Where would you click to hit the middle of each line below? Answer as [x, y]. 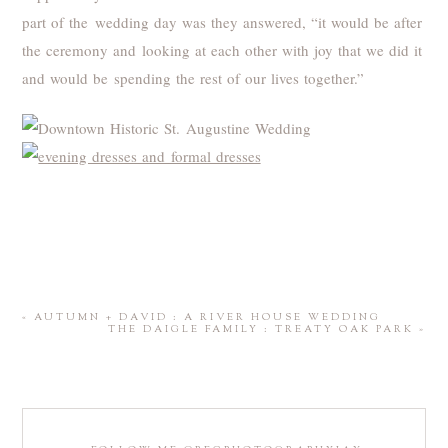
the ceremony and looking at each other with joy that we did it [222, 49]
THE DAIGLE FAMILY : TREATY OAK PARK [260, 329]
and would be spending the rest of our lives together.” [193, 77]
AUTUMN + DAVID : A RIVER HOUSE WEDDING [208, 317]
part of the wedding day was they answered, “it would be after [222, 21]
